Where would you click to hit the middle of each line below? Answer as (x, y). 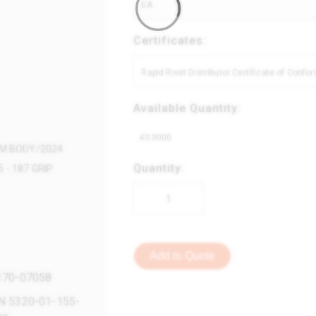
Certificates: (170, 40)
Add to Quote (183, 255)
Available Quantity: (188, 108)
